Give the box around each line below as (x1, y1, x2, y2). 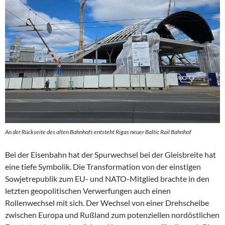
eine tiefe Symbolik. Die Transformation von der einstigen (5, 161, 201, 171)
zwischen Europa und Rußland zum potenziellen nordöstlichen (5, 209, 219, 219)
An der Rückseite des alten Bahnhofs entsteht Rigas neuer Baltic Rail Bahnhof (5, 128, 191, 136)
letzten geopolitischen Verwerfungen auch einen (5, 185, 171, 195)
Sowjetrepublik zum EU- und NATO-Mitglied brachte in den (5, 173, 209, 183)
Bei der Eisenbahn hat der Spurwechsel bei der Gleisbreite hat (5, 149, 216, 159)
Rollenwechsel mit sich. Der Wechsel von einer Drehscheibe (5, 197, 209, 207)
